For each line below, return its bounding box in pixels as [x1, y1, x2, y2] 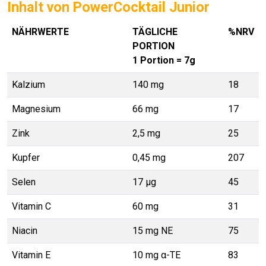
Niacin [12, 225, 37, 236]
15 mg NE [132, 225, 173, 236]
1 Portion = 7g [132, 55, 195, 66]
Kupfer [12, 152, 40, 163]
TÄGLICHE [132, 26, 178, 37]
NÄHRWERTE [12, 26, 69, 37]
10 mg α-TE [132, 249, 180, 261]
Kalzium [12, 79, 45, 90]
